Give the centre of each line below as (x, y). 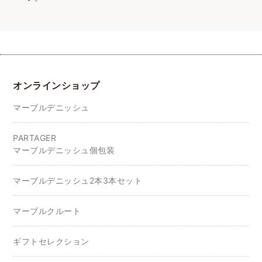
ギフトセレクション (51, 241)
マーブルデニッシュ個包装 (64, 150)
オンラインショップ (56, 85)
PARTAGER (35, 137)
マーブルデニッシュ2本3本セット (78, 180)
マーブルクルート (47, 211)
